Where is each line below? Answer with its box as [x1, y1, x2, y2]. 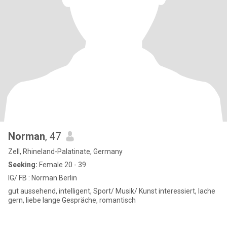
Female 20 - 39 [37, 161, 86, 169]
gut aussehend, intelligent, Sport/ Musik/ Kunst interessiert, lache [8, 187, 215, 195]
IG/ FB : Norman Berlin [8, 174, 77, 182]
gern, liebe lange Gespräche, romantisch [8, 196, 136, 204]
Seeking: [8, 161, 37, 169]
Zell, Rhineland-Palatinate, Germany [8, 147, 123, 156]
